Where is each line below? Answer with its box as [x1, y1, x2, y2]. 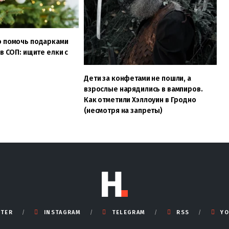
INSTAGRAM [43, 209, 81, 216]
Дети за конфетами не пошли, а [83, 74, 191, 83]
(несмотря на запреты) [83, 106, 163, 115]
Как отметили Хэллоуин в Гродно [83, 95, 196, 104]
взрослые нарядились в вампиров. [83, 84, 203, 94]
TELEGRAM [111, 209, 146, 216]
